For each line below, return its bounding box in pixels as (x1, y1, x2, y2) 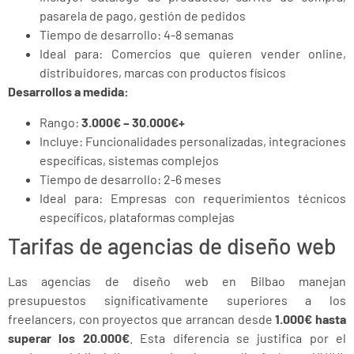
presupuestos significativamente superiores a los (8, 292, 346, 307)
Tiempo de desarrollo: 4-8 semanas (40, 27, 234, 43)
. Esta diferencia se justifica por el (129, 330, 346, 345)
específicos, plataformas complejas (40, 209, 235, 224)
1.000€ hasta (275, 311, 347, 326)
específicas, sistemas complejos (40, 152, 219, 168)
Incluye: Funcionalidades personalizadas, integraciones (40, 133, 346, 149)
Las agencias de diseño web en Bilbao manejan (8, 273, 346, 288)
